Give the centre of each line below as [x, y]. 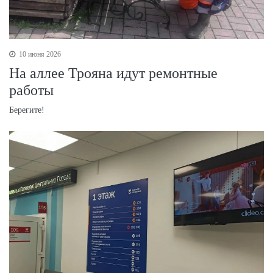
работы [31, 90]
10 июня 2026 [39, 54]
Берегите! [27, 110]
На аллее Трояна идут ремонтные [113, 73]
